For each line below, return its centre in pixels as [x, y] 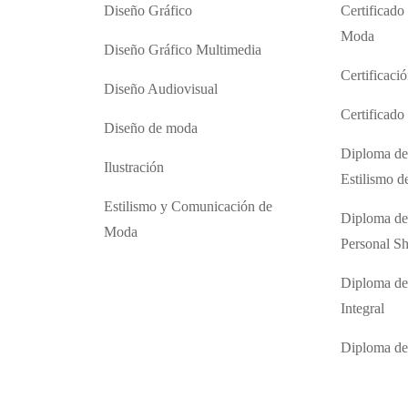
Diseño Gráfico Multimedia [182, 50]
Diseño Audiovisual [160, 89]
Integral [363, 309]
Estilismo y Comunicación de [188, 207]
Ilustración [133, 168]
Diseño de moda [150, 128]
